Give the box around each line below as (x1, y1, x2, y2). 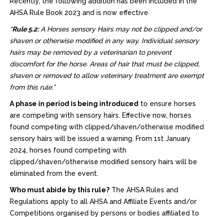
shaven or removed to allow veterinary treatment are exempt (10, 72, 204, 79)
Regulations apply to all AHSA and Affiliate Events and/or (10, 198, 197, 205)
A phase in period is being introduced (10, 100, 139, 108)
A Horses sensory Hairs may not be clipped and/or (39, 25, 202, 33)
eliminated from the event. (10, 170, 98, 177)
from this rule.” (10, 83, 55, 91)
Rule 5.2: (12, 25, 39, 33)
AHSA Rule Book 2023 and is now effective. (10, 9, 150, 16)
